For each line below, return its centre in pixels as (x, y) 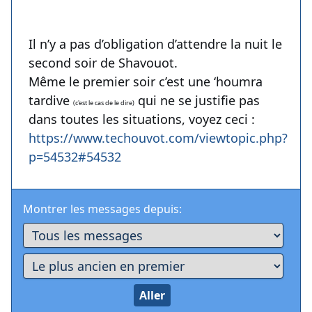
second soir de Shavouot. (103, 63)
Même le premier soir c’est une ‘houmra (146, 82)
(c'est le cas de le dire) (104, 103)
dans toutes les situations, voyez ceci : (142, 119)
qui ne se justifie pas (197, 101)
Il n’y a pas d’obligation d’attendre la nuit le (155, 44)
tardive (51, 101)
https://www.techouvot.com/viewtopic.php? (158, 138)
